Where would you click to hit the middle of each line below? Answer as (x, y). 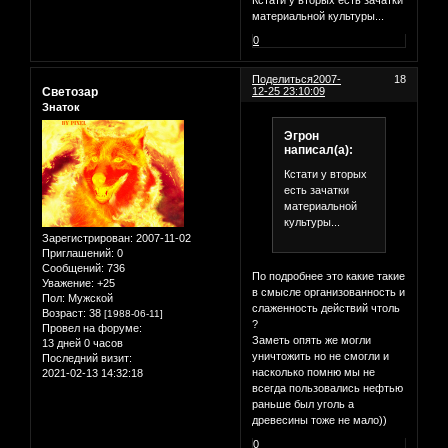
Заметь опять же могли (312, 340)
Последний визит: (87, 357)
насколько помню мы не (314, 372)
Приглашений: (78, 252)
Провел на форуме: (92, 327)
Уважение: (68, 282)
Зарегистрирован (86, 237)
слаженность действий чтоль (326, 308)
